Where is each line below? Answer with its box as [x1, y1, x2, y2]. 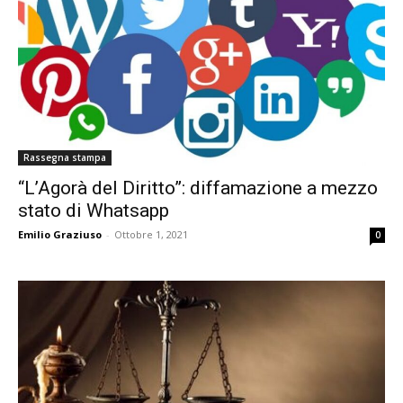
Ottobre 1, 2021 [114, 228, 188, 242]
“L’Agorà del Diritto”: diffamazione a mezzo [18, 177, 378, 200]
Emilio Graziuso [18, 228, 102, 242]
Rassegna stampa [23, 151, 106, 165]
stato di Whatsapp [18, 200, 169, 222]
